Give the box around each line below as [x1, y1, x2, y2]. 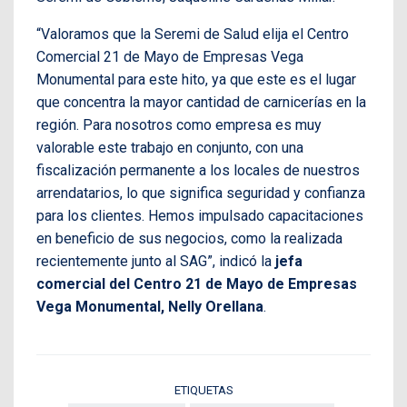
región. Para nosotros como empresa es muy [36, 116, 322, 134]
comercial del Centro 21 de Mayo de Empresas [36, 275, 357, 293]
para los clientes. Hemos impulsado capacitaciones [36, 207, 363, 225]
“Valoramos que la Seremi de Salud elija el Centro [36, 25, 349, 44]
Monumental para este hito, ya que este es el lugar [36, 71, 356, 89]
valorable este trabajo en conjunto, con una [36, 139, 303, 157]
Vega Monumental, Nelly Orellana [36, 298, 263, 316]
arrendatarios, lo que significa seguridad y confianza [36, 184, 365, 203]
